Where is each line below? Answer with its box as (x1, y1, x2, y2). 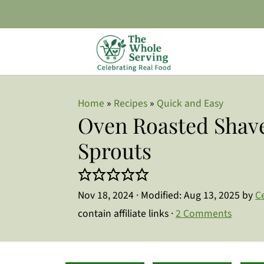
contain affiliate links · (78, 206, 176, 221)
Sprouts (78, 136, 157, 164)
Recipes (114, 96, 147, 111)
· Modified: (134, 188, 184, 203)
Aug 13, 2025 (184, 188, 240, 203)
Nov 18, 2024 (78, 188, 134, 203)
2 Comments (176, 206, 232, 221)
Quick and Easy (157, 96, 223, 111)
